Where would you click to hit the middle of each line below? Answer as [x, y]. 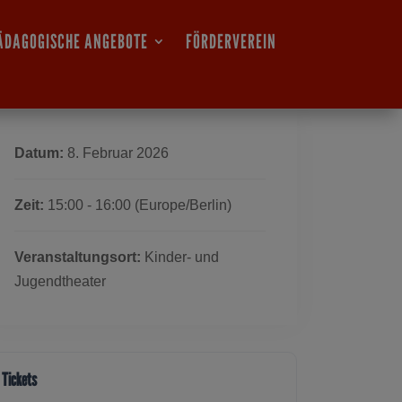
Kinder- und [180, 257]
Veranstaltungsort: [78, 257]
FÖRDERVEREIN [232, 41]
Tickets [19, 379]
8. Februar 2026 [116, 153]
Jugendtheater [60, 281]
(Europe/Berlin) [183, 205]
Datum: [39, 153]
